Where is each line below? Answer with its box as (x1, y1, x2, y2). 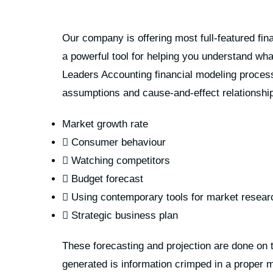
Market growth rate (62, 118, 148, 130)
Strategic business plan (68, 209, 178, 221)
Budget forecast (68, 172, 143, 185)
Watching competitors (68, 154, 170, 166)
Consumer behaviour (68, 136, 166, 148)
